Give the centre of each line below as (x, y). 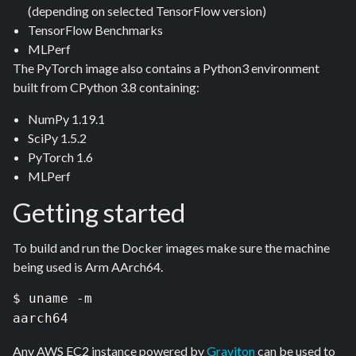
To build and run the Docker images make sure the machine (171, 248)
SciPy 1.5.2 (58, 138)
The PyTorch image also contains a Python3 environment (166, 68)
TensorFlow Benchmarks (96, 30)
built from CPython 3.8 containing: (106, 87)
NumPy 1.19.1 (67, 119)
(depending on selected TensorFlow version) (147, 11)
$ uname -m (52, 299)
